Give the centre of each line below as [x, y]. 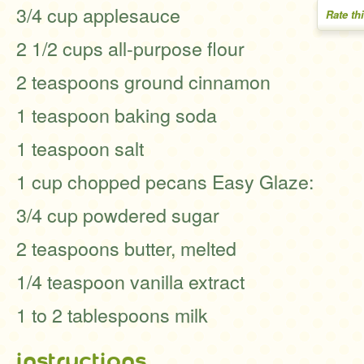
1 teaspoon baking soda [117, 115]
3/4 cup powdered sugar [118, 214]
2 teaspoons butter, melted [126, 248]
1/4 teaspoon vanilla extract [130, 281]
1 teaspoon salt [80, 148]
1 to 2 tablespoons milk [112, 314]
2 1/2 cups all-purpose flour [130, 48]
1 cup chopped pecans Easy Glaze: [165, 181]
